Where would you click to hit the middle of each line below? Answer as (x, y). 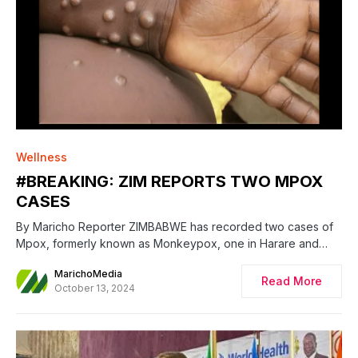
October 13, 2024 (95, 288)
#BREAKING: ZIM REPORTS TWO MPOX (169, 182)
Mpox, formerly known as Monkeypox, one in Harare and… (172, 244)
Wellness (42, 157)
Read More (292, 281)
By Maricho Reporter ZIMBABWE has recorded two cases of (175, 227)
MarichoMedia (88, 274)
